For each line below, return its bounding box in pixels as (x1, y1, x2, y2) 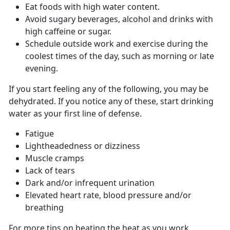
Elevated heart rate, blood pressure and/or (25, 189, 191, 201)
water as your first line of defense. (9, 108, 142, 120)
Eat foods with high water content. (25, 1, 160, 13)
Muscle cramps (25, 152, 84, 164)
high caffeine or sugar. (25, 26, 111, 37)
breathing (25, 202, 64, 214)
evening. (25, 63, 58, 74)
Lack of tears (25, 165, 75, 177)
